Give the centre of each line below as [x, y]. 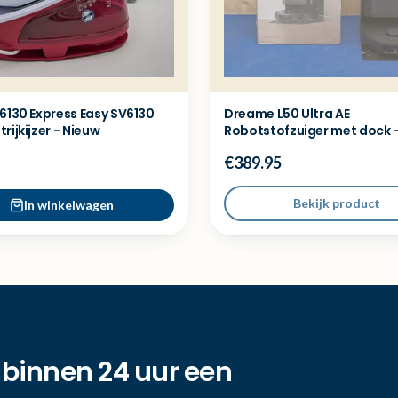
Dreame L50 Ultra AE [287, 114]
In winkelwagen [68, 205]
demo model [264, 147]
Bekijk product [337, 203]
